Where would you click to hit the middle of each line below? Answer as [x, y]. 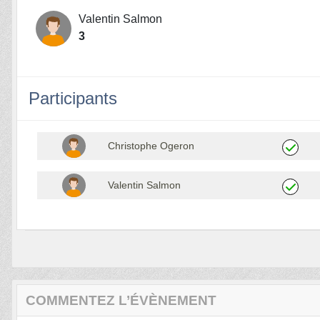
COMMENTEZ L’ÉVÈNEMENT [121, 301]
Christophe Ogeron [151, 146]
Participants [73, 99]
